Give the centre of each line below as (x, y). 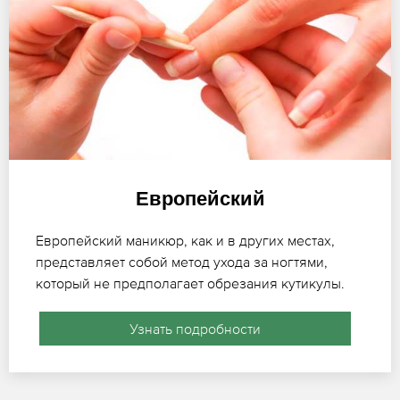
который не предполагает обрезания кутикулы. (190, 283)
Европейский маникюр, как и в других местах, (185, 240)
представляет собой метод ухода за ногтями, (182, 261)
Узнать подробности (195, 328)
